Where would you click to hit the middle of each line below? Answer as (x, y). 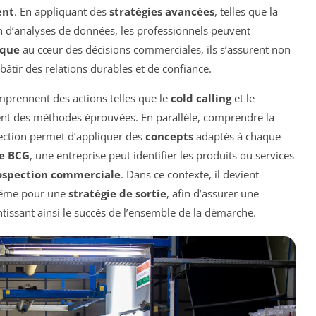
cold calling (201, 98)
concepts (169, 136)
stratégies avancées (162, 12)
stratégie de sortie (117, 194)
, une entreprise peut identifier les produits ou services (162, 156)
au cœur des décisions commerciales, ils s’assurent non (155, 50)
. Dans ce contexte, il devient (190, 175)
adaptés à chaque (237, 136)
